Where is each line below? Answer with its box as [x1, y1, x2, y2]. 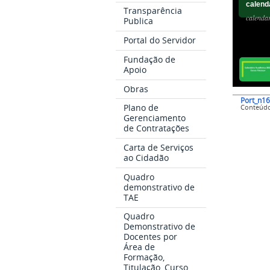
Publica [124, 15, 154, 27]
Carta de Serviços [124, 142, 194, 154]
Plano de [124, 102, 159, 114]
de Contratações [124, 122, 190, 134]
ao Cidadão [124, 152, 169, 164]
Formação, [124, 251, 165, 263]
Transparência [124, 5, 183, 17]
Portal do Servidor [124, 34, 196, 46]
